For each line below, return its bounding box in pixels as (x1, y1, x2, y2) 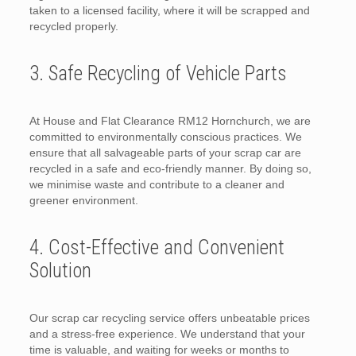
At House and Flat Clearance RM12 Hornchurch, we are (29, 114, 311, 127)
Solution (29, 259, 91, 282)
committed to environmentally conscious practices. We (29, 130, 302, 143)
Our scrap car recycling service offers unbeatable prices (29, 311, 310, 324)
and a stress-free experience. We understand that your (29, 327, 305, 340)
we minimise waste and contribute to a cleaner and (29, 178, 284, 191)
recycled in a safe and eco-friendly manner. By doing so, (29, 162, 311, 175)
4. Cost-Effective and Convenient (29, 236, 284, 259)
